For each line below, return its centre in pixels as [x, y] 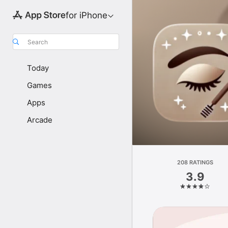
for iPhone [86, 15]
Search [38, 42]
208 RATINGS [195, 162]
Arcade [40, 120]
